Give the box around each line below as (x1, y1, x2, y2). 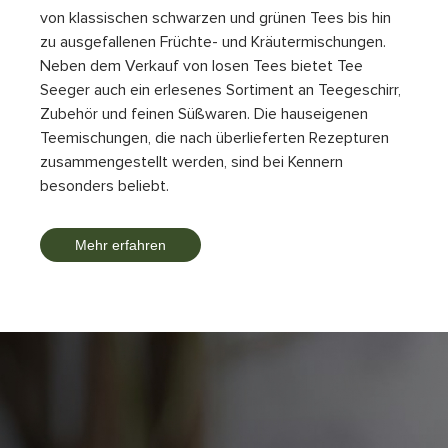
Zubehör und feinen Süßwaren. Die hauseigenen (40, 104, 368, 125)
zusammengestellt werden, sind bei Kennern (40, 152, 343, 173)
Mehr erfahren (75, 237, 166, 254)
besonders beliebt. (40, 176, 169, 197)
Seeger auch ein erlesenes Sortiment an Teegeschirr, (40, 80, 401, 101)
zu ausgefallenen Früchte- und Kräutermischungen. (40, 32, 386, 53)
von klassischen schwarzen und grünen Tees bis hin (40, 8, 391, 29)
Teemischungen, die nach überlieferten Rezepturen (40, 128, 389, 149)
